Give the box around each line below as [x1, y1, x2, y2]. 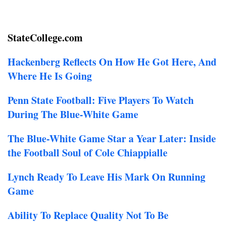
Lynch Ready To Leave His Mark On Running [8, 169, 205, 184]
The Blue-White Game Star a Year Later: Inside [8, 131, 216, 146]
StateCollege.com [8, 30, 83, 45]
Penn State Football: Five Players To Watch [8, 93, 194, 107]
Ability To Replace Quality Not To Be [8, 208, 168, 222]
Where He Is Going [8, 69, 92, 83]
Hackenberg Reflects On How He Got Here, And [8, 54, 216, 69]
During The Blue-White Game [8, 107, 138, 122]
